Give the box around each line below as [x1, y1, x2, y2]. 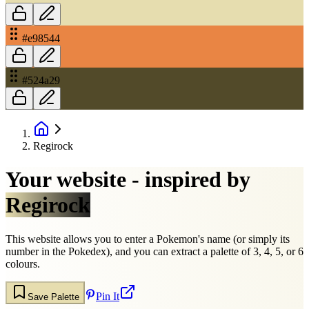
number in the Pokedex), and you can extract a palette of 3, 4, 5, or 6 [6, 245, 303, 257]
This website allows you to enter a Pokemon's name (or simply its [6, 232, 290, 245]
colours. [6, 257, 40, 270]
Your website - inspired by [6, 167, 250, 192]
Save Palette [28, 291, 79, 302]
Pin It [96, 290, 119, 302]
